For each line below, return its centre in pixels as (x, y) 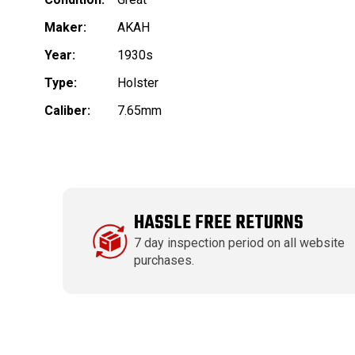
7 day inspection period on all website (240, 243)
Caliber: (67, 111)
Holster (138, 83)
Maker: (65, 28)
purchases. (164, 261)
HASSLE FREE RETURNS (219, 223)
